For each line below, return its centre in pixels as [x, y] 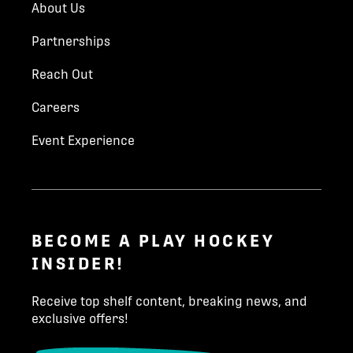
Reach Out [62, 75]
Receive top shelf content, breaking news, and [169, 301]
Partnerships [71, 42]
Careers [56, 108]
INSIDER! [78, 264]
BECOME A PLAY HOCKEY [153, 241]
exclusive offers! [80, 318]
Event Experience [83, 141]
